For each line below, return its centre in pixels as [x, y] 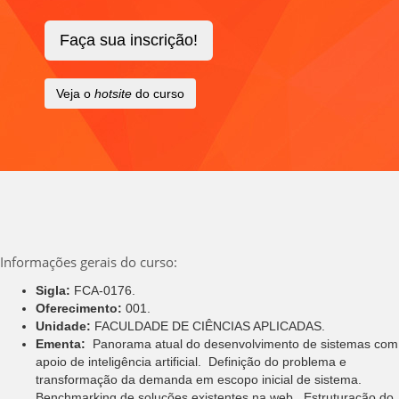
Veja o [75, 93]
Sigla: [55, 290]
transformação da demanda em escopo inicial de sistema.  [200, 379]
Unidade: [63, 326]
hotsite [113, 93]
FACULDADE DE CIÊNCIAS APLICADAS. [208, 326]
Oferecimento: [81, 308]
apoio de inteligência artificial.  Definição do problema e [191, 361]
